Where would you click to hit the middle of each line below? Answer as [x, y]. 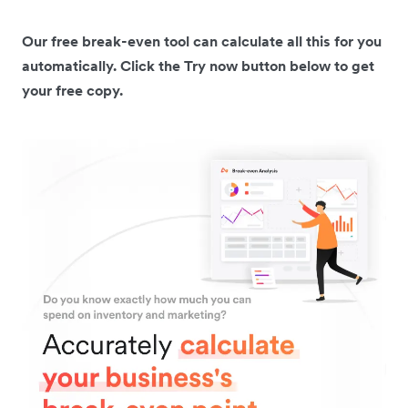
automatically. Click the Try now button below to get [198, 66]
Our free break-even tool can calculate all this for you [202, 41]
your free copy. [72, 91]
